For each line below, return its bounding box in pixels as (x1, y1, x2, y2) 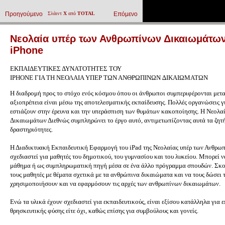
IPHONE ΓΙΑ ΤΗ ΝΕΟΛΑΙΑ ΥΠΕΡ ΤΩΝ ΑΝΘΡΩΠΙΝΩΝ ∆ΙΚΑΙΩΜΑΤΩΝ (10, 74, 208, 82)
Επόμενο (114, 11, 138, 18)
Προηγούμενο (5, 11, 43, 18)
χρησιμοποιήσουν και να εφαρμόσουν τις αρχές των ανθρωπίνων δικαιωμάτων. (10, 180, 220, 188)
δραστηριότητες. (10, 126, 53, 134)
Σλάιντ (48, 11, 63, 16)
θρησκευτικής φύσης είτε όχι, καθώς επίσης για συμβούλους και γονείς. (10, 207, 198, 215)
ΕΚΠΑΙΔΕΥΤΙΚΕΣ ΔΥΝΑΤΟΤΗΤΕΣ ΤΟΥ (10, 65, 122, 73)
